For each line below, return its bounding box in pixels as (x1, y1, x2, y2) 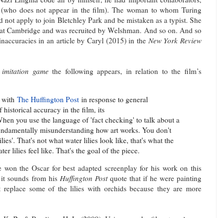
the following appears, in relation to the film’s (48, 66, 202, 76)
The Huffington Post (17, 94, 79, 104)
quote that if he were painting (107, 173, 202, 183)
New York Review (148, 36, 202, 46)
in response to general (79, 94, 148, 104)
